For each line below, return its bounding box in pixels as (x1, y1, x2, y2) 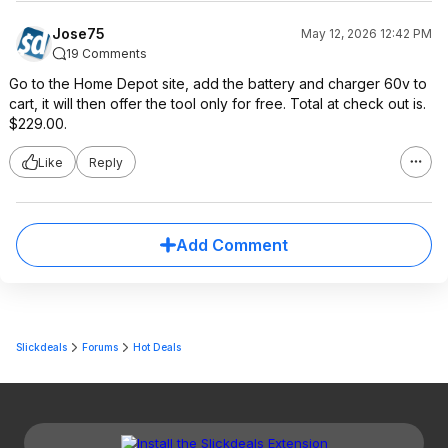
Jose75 (52, 25, 105, 42)
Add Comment (176, 235, 288, 255)
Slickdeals (16, 341, 67, 353)
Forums (82, 341, 118, 353)
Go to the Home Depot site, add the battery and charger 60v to (9, 75, 427, 92)
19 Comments (66, 46, 147, 61)
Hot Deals (133, 341, 181, 353)
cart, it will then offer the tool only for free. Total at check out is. (9, 95, 426, 112)
